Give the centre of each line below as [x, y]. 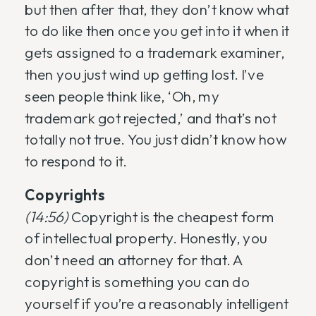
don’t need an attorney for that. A [134, 260]
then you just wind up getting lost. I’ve [144, 74]
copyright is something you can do [138, 282]
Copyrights [65, 195]
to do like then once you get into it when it [157, 31]
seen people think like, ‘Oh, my [122, 96]
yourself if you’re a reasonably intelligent [157, 304]
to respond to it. [76, 162]
